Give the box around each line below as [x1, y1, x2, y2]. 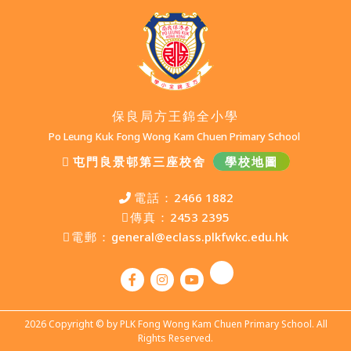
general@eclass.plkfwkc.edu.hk [111, 228, 288, 244]
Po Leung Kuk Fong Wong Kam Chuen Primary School [49, 128, 302, 143]
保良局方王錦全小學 [112, 107, 239, 125]
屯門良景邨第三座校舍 [72, 153, 206, 169]
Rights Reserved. [138, 331, 213, 345]
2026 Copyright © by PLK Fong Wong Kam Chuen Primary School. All [24, 317, 327, 331]
